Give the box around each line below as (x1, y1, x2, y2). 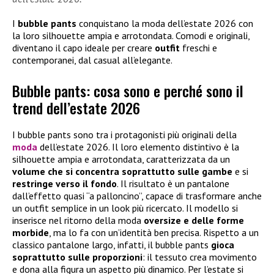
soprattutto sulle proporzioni (12, 251, 143, 264)
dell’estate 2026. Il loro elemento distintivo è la (40, 141, 239, 154)
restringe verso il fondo (12, 177, 117, 190)
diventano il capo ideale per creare (12, 41, 155, 54)
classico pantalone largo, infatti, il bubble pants (12, 239, 211, 251)
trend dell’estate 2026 (12, 97, 140, 119)
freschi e (182, 41, 217, 54)
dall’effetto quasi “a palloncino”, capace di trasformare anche (12, 190, 262, 202)
